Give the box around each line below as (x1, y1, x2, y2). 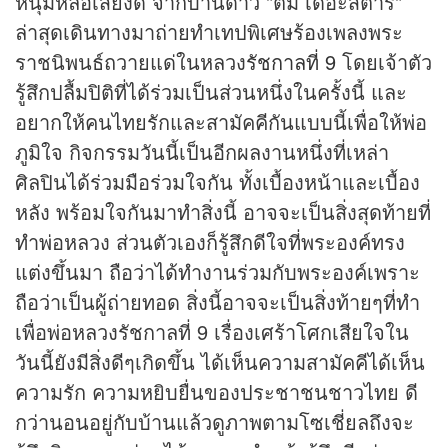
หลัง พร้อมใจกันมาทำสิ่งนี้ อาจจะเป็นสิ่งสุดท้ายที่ (15, 197, 431, 227)
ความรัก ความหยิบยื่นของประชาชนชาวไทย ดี (15, 377, 418, 407)
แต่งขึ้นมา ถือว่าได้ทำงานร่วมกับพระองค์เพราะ (15, 257, 420, 287)
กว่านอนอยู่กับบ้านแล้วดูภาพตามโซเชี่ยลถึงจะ (15, 407, 414, 437)
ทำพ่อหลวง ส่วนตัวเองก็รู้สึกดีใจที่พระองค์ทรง (15, 227, 405, 257)
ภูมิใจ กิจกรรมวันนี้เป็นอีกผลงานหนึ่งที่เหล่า (15, 137, 389, 167)
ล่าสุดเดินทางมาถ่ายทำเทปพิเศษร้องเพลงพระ (15, 17, 403, 47)
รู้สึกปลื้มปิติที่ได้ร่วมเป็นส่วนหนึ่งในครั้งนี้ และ (15, 77, 407, 107)
